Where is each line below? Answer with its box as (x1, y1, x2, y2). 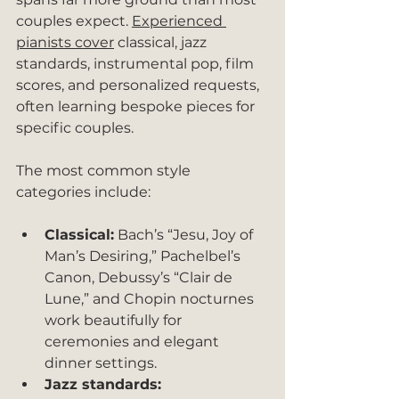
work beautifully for (45, 312, 185, 329)
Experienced (132, 12, 226, 29)
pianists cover (16, 34, 114, 51)
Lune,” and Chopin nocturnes (45, 290, 257, 307)
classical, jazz (114, 34, 210, 51)
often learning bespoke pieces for (16, 98, 258, 115)
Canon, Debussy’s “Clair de (45, 269, 236, 286)
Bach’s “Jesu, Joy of (114, 226, 256, 243)
